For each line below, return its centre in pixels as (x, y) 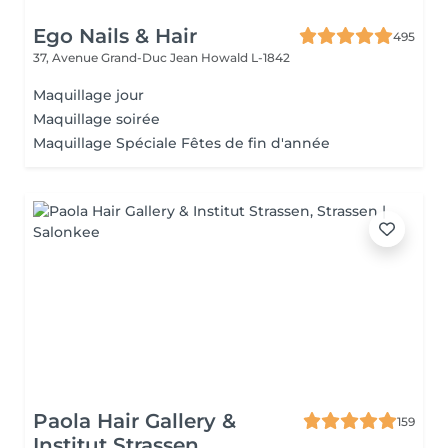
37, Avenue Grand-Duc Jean (117, 57)
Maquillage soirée (96, 119)
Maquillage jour (88, 95)
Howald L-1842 (245, 57)
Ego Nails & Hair (115, 36)
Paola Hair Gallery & (134, 421)
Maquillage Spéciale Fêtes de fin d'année (181, 143)
